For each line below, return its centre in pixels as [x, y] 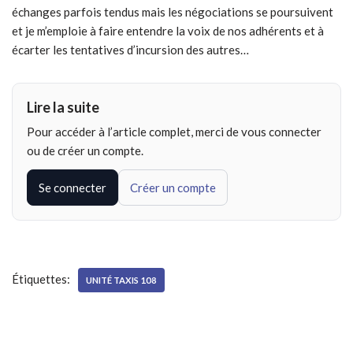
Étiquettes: [41, 279]
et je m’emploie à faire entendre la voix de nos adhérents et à [168, 31]
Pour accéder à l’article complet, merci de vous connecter [174, 132]
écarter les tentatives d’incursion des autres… [130, 50]
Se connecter [72, 188]
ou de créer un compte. [85, 151]
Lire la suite [63, 108]
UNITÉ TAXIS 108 [121, 281]
